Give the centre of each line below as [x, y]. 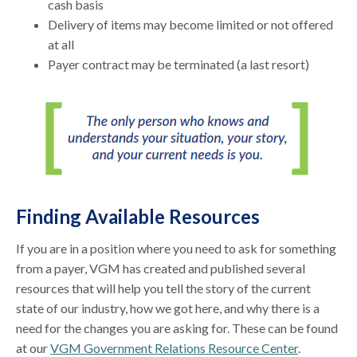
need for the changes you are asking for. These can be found [177, 328]
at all [61, 44]
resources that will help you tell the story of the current [164, 288]
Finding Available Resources [138, 216]
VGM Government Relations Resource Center [175, 347]
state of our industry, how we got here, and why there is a [168, 308]
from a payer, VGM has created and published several [161, 268]
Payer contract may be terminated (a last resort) [180, 64]
